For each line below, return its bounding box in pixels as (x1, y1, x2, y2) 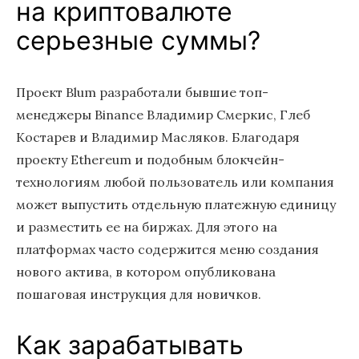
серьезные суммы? (16, 25, 260, 56)
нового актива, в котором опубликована (16, 264, 276, 280)
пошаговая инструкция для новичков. (16, 286, 261, 302)
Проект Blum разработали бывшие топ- (16, 84, 268, 100)
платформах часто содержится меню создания (16, 241, 319, 257)
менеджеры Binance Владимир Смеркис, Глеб (16, 107, 310, 123)
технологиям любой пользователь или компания (16, 174, 334, 190)
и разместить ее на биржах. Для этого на (16, 219, 277, 235)
